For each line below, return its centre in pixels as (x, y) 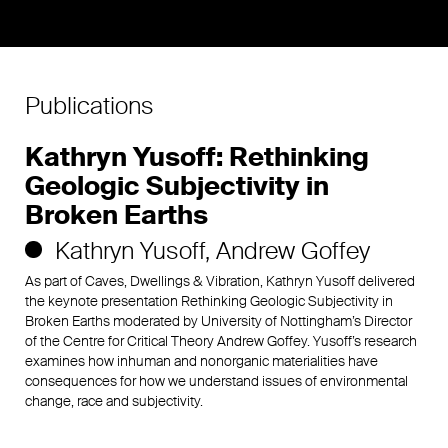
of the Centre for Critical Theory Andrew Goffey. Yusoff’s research (221, 340)
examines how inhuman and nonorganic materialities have (201, 360)
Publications (89, 105)
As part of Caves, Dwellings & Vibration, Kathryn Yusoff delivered (220, 280)
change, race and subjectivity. (114, 400)
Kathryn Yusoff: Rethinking (197, 157)
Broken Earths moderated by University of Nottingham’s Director (218, 320)
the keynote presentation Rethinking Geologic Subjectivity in (209, 300)
